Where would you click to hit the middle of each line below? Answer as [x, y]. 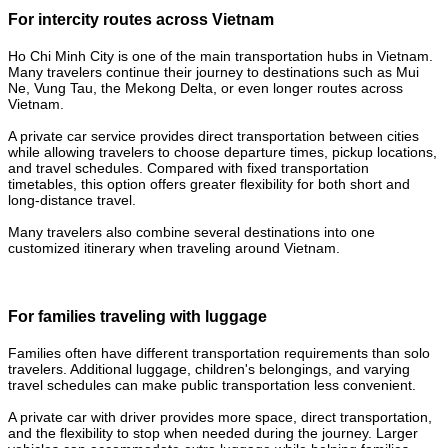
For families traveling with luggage [137, 317]
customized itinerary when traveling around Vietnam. [174, 247]
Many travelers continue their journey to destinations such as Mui [213, 71]
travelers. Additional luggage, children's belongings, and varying [209, 369]
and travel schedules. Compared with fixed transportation [188, 167]
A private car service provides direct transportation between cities [213, 135]
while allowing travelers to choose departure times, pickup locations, [222, 151]
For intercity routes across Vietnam [141, 20]
